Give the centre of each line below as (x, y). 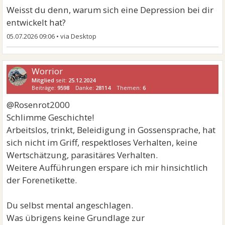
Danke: (86, 87)
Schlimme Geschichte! (50, 117)
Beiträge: (45, 87)
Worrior (47, 71)
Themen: (130, 87)
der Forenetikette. (42, 180)
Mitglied (43, 80)
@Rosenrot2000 (38, 104)
